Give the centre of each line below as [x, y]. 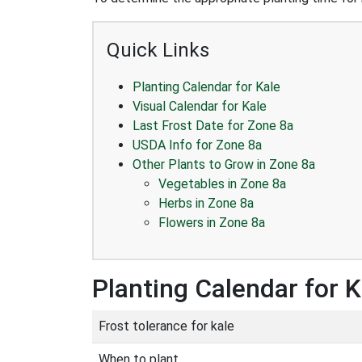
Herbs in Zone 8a [206, 203]
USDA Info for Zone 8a [197, 145]
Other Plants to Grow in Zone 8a [224, 164]
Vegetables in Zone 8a [222, 184]
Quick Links [158, 50]
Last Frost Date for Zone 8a [213, 126]
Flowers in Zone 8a [212, 223]
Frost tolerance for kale [166, 326]
